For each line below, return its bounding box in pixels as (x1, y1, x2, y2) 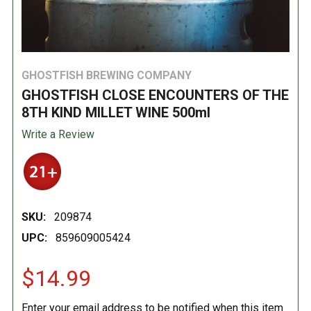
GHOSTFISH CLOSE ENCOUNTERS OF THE (22, 86, 289, 103)
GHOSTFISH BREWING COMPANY (22, 68, 192, 82)
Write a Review (22, 127, 94, 141)
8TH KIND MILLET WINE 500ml (22, 103, 210, 121)
